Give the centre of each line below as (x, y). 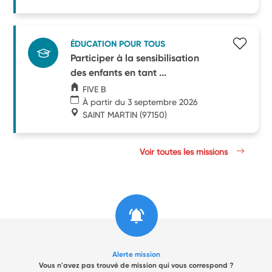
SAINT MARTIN (110, 114)
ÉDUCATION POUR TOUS (118, 44)
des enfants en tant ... (119, 72)
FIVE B (95, 89)
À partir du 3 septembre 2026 (141, 102)
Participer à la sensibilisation (135, 58)
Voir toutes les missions (185, 151)
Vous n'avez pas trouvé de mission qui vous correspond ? (136, 265)
